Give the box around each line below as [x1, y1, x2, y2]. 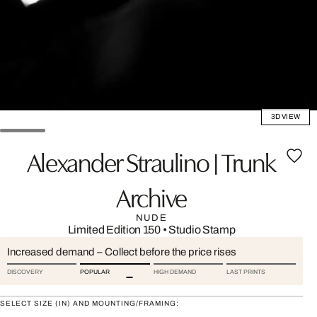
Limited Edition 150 [67, 224, 161, 236]
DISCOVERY [7, 268, 43, 275]
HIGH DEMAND [153, 268, 196, 275]
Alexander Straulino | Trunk [26, 143, 277, 178]
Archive [116, 178, 187, 214]
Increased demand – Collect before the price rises [7, 246, 236, 258]
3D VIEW [270, 113, 300, 120]
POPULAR [80, 268, 110, 275]
